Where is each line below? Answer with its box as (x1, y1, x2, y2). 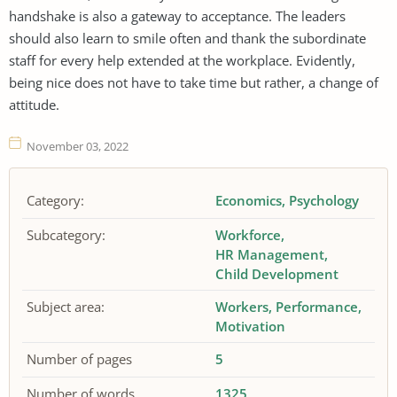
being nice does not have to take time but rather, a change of (9, 73, 378, 91)
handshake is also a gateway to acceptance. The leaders (9, 6, 346, 25)
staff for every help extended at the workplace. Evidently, (9, 51, 355, 69)
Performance (276, 298, 359, 315)
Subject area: (27, 298, 105, 315)
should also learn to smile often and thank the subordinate (9, 28, 366, 47)
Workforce (215, 226, 282, 244)
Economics (215, 191, 283, 209)
